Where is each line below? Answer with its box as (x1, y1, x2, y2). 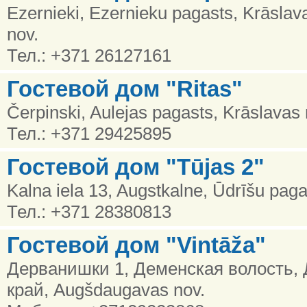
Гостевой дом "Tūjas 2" (7, 154, 265, 180)
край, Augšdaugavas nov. (7, 279, 205, 300)
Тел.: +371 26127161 (7, 45, 171, 66)
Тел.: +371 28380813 (7, 201, 171, 222)
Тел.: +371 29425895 (7, 123, 171, 144)
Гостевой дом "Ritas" (7, 76, 243, 101)
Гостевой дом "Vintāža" (7, 232, 266, 258)
